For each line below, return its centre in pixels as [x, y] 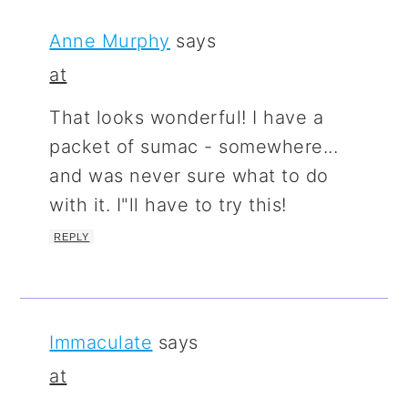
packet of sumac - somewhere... [194, 146]
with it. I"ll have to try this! [168, 204]
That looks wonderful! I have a [187, 117]
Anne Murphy [110, 41]
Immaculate [101, 342]
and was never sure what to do [189, 175]
